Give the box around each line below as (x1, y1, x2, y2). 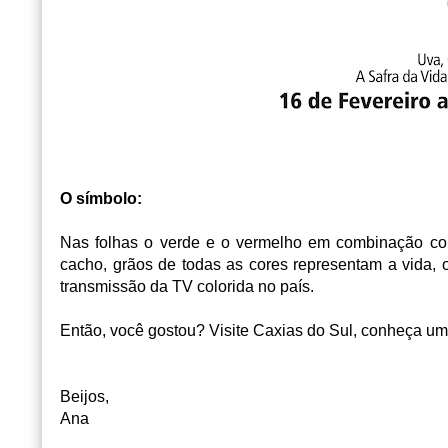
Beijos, (60, 387, 109, 405)
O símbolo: (60, 189, 142, 207)
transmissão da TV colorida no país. (60, 277, 314, 295)
